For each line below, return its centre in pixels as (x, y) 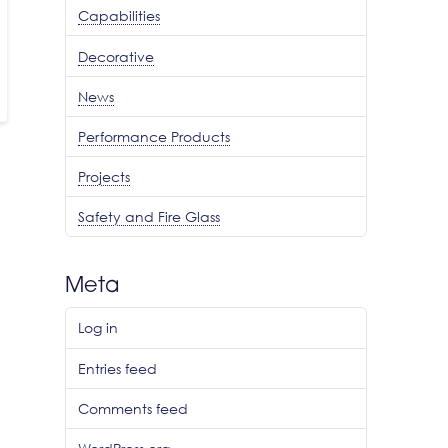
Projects (104, 177)
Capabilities (119, 16)
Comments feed (133, 408)
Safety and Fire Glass (149, 217)
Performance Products (154, 136)
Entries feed (118, 368)
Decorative (116, 56)
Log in (98, 328)
